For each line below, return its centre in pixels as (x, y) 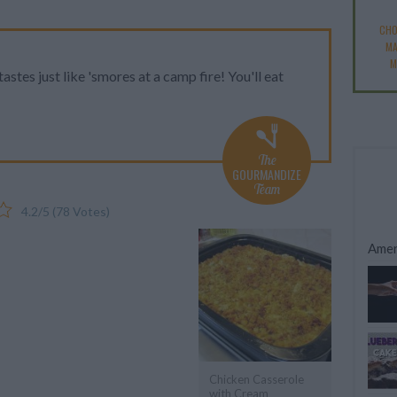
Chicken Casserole (257, 379)
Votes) (90, 211)
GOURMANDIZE (267, 174)
